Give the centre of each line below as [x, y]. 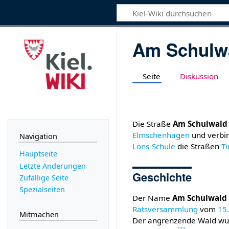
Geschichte [162, 177]
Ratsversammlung [165, 209]
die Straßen [199, 146]
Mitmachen [39, 214]
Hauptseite [38, 154]
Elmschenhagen [161, 135]
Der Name [153, 198]
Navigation [38, 136]
